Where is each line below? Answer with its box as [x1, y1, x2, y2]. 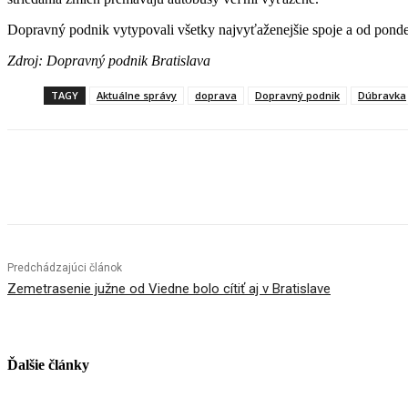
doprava [195, 88, 237, 103]
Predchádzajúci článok [7, 261, 122, 275]
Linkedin [211, 170, 253, 185]
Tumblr [311, 170, 347, 185]
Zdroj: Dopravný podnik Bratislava [7, 53, 214, 69]
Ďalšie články [7, 357, 89, 373]
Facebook [44, 170, 91, 185]
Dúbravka [358, 88, 406, 103]
